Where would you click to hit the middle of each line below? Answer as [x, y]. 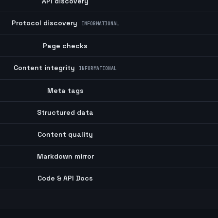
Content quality [65, 134]
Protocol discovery [44, 23]
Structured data [65, 112]
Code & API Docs [65, 178]
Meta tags [65, 91]
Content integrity [45, 68]
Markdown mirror [65, 156]
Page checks [65, 46]
